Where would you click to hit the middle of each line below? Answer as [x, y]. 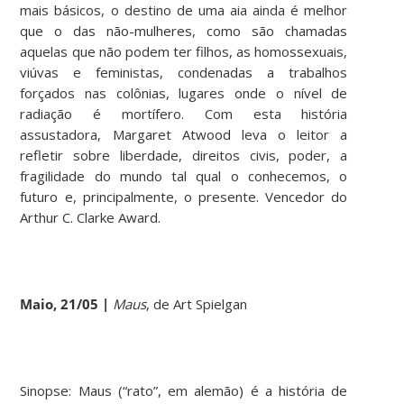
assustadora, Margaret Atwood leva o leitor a [184, 134]
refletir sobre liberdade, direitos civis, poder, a [184, 155]
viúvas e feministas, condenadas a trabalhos [184, 72]
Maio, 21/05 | [67, 303]
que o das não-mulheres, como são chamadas [184, 30]
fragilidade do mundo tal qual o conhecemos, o [184, 175]
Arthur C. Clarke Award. [91, 217]
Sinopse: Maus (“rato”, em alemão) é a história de [184, 390]
